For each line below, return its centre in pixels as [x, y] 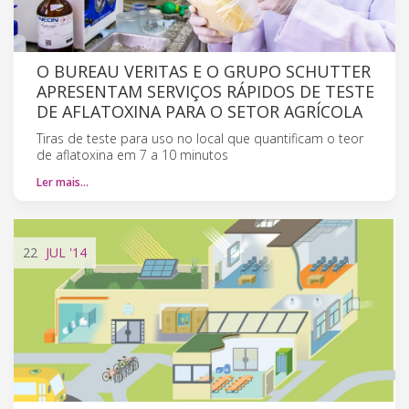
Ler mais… [63, 182]
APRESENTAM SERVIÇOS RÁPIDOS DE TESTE [205, 91]
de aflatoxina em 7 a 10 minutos [132, 154]
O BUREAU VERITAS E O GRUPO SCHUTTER [204, 71]
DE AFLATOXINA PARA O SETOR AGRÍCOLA [199, 111]
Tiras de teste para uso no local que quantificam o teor [200, 138]
